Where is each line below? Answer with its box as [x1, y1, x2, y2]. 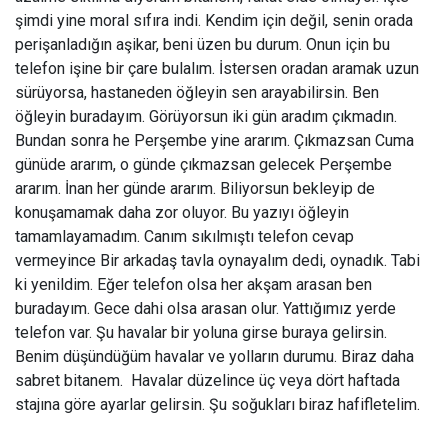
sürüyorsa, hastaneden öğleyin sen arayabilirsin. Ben [15, 83, 379, 103]
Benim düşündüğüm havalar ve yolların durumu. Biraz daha [15, 347, 414, 367]
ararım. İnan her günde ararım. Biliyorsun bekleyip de [15, 179, 375, 199]
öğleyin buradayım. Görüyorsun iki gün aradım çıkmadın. [15, 107, 397, 127]
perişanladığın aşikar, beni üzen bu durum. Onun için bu [15, 35, 390, 55]
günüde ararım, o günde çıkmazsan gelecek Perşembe [15, 155, 392, 175]
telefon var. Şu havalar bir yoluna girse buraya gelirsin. [15, 323, 387, 343]
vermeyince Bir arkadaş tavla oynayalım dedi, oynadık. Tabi [15, 251, 420, 271]
